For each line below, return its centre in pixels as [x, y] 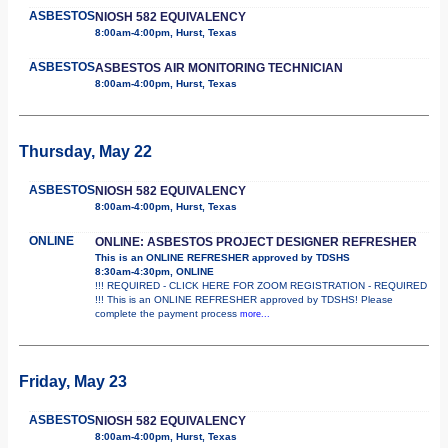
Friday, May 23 [73, 381]
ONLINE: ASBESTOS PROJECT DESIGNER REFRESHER [256, 241]
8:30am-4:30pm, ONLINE [154, 271]
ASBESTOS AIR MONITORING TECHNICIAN [219, 67]
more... [255, 313]
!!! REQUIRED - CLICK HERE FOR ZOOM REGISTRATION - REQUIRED [261, 285]
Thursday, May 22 [85, 151]
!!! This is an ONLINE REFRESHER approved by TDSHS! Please [244, 299]
